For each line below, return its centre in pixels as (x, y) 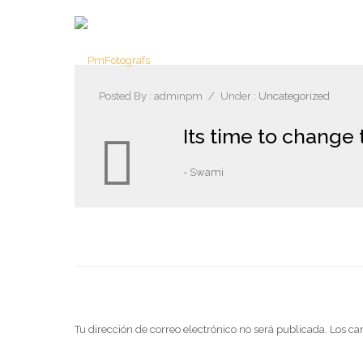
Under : (238, 96)
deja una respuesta (214, 303)
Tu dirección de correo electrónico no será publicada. (201, 329)
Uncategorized (293, 96)
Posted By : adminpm (151, 96)
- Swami (203, 172)
